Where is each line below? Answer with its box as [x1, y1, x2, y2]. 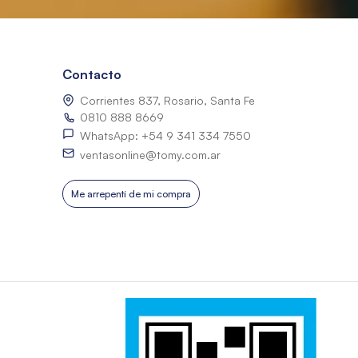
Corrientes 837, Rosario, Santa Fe [80, 93, 255, 107]
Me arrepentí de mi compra [71, 188, 191, 200]
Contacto [62, 66, 121, 82]
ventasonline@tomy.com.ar [80, 148, 221, 161]
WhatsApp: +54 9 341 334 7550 [80, 129, 251, 142]
